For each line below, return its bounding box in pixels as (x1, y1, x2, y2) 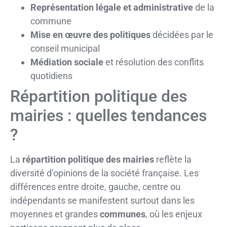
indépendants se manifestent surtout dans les (10, 195, 195, 206)
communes (100, 208, 145, 219)
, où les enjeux (145, 208, 202, 219)
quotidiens (30, 70, 72, 81)
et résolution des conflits (103, 56, 204, 67)
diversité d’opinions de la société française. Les (10, 167, 199, 178)
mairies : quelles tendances (10, 105, 207, 125)
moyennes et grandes (10, 208, 100, 219)
